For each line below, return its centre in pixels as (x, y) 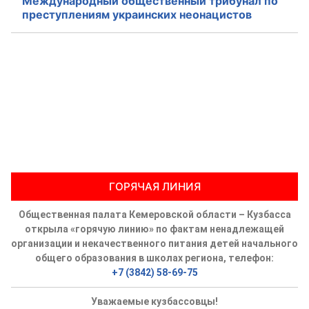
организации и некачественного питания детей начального (154, 243)
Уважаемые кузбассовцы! (154, 301)
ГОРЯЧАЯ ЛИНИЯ (154, 186)
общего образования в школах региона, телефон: (154, 258)
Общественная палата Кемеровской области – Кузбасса (154, 214)
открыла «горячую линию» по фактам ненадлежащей (154, 229)
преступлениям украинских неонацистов (137, 14)
